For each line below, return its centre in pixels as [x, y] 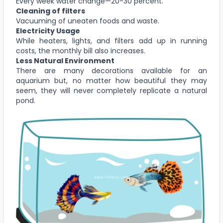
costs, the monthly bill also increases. [81, 51]
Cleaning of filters [51, 11]
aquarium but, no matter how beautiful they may [111, 80]
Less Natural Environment [65, 60]
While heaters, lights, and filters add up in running [111, 41]
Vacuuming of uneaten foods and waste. [88, 21]
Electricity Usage [48, 31]
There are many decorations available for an [111, 70]
